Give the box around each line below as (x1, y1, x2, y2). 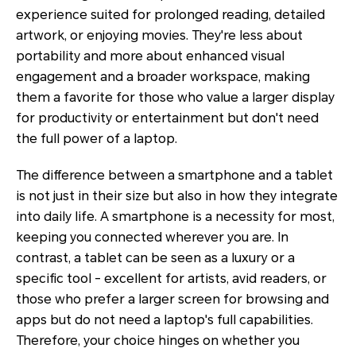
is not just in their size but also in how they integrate (16, 188, 338, 203)
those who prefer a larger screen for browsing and (16, 291, 329, 307)
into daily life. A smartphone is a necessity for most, (16, 208, 335, 224)
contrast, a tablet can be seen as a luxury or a (16, 250, 295, 265)
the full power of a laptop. (16, 130, 177, 146)
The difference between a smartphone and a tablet (16, 167, 333, 183)
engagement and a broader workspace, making (16, 68, 310, 84)
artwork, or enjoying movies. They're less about (16, 27, 303, 43)
